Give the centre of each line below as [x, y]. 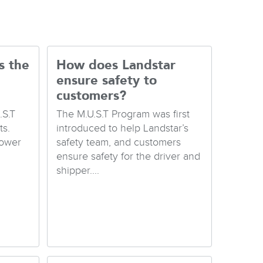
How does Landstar [116, 65]
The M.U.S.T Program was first [123, 114]
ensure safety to [107, 81]
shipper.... [78, 170]
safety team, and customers [119, 142]
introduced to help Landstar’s [122, 128]
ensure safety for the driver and [128, 156]
